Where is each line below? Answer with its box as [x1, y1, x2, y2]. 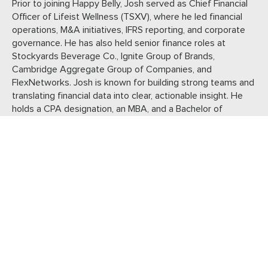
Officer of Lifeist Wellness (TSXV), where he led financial [12, 11, 242, 22]
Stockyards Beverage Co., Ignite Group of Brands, [12, 51, 215, 61]
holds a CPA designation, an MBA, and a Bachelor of [12, 103, 223, 114]
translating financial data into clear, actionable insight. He [12, 90, 243, 100]
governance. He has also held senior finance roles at [12, 38, 226, 48]
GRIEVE [51, 236, 95, 250]
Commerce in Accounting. [12, 117, 118, 127]
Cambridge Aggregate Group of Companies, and [12, 64, 212, 74]
